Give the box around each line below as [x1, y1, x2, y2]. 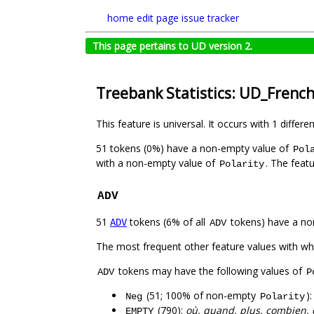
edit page [137, 11, 179, 25]
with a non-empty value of [96, 156, 218, 170]
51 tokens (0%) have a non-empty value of [96, 142, 292, 156]
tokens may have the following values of [116, 264, 305, 278]
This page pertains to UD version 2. [93, 39, 252, 53]
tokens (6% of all [127, 215, 208, 229]
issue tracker [182, 11, 239, 25]
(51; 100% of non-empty [144, 289, 259, 303]
